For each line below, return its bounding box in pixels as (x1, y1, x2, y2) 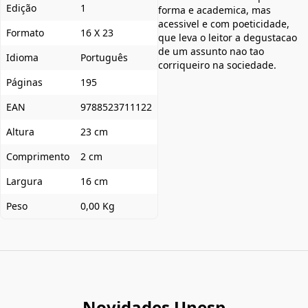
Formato (6, 25, 44, 39)
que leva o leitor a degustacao (158, 30, 297, 44)
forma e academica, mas (158, 3, 271, 16)
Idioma (6, 50, 38, 64)
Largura (6, 174, 43, 188)
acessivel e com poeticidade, (158, 16, 289, 30)
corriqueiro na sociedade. (158, 58, 276, 71)
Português (80, 50, 128, 64)
